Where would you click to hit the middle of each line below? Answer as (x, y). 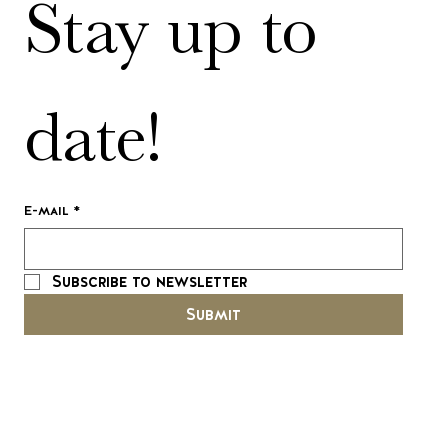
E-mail (47, 210)
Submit (214, 315)
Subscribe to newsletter (150, 282)
